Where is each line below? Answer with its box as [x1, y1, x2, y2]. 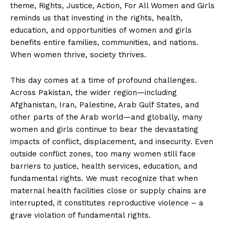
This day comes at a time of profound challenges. [10, 75, 197, 85]
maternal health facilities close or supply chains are [10, 186, 207, 195]
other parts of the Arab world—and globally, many [10, 112, 202, 122]
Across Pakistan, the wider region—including [10, 87, 177, 97]
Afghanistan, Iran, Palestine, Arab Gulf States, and [10, 100, 199, 109]
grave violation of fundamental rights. [10, 210, 151, 220]
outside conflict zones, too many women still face [10, 149, 196, 158]
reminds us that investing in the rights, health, [10, 13, 182, 22]
